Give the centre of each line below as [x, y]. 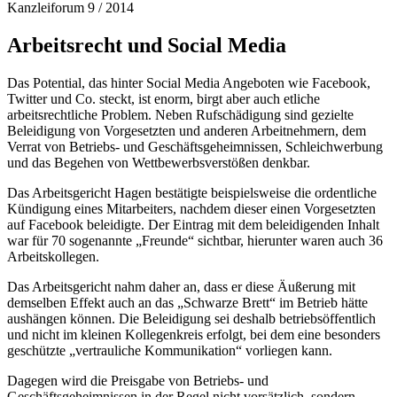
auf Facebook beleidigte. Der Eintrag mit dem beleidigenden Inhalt [193, 224]
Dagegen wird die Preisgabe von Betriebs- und [138, 380]
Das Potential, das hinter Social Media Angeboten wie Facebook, [189, 82]
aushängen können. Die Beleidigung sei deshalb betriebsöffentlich [191, 318]
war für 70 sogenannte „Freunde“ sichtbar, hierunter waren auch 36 [195, 240]
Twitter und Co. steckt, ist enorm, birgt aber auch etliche [163, 98]
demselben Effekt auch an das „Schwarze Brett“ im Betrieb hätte [187, 302]
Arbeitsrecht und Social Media [147, 45]
